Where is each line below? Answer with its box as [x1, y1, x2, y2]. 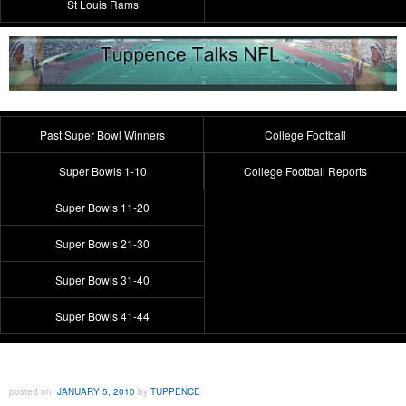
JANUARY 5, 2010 [57, 384, 135, 398]
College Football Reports [244, 162, 367, 179]
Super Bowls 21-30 [55, 235, 150, 251]
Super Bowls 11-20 [55, 198, 150, 215]
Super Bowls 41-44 [55, 307, 150, 324]
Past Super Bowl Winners [40, 126, 165, 142]
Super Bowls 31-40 [55, 271, 150, 287]
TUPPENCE [150, 384, 200, 398]
